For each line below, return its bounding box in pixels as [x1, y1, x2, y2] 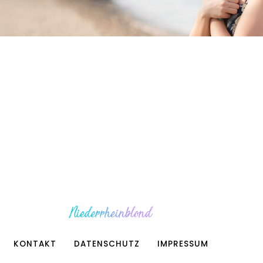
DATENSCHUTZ [74, 238, 140, 249]
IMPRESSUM [157, 238, 209, 249]
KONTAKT [13, 238, 56, 249]
